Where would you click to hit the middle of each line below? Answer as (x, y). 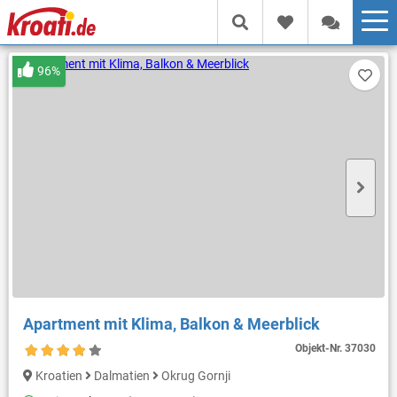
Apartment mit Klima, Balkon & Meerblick (171, 323)
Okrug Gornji (194, 376)
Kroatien (60, 376)
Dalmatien (121, 376)
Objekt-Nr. (320, 348)
